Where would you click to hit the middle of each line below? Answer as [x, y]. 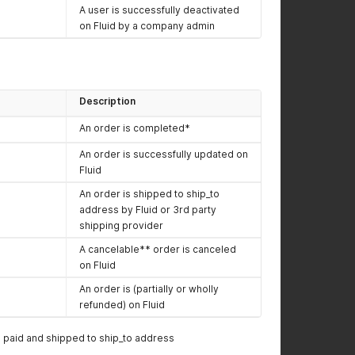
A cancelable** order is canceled [158, 249]
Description [107, 101]
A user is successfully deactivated [159, 10]
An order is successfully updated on [164, 154]
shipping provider [121, 225]
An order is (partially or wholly [149, 289]
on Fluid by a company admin [147, 26]
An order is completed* [135, 128]
